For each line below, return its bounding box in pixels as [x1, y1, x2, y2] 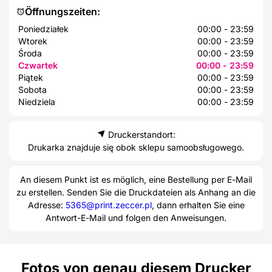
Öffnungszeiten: [25, 5, 100, 18]
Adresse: [27, 199, 66, 210]
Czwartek [18, 59, 58, 70]
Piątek [18, 72, 43, 83]
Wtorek [18, 35, 47, 46]
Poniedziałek [18, 23, 69, 34]
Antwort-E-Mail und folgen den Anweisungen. [46, 212, 226, 223]
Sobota [18, 84, 47, 95]
